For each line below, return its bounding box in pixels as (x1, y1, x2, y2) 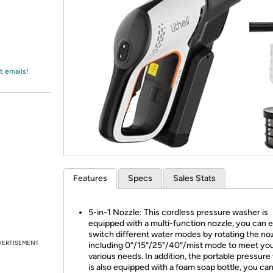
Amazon (23, 15, 55, 26)
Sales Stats (173, 173, 216, 183)
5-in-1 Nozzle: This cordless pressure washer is (88, 207, 268, 218)
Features (73, 173, 107, 183)
